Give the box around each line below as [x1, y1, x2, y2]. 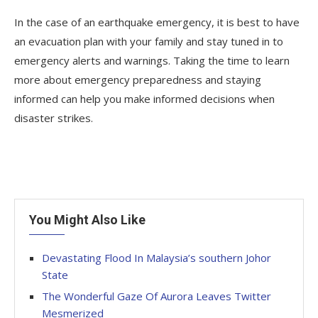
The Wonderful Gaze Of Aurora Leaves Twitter [42, 288, 271, 303]
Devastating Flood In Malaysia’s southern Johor [42, 250, 271, 265]
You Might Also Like [29, 212, 146, 227]
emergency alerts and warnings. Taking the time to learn [14, 53, 290, 67]
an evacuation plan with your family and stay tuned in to [14, 33, 283, 48]
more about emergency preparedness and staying [14, 72, 261, 87]
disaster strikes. [14, 110, 93, 125]
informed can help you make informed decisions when [14, 91, 275, 106]
